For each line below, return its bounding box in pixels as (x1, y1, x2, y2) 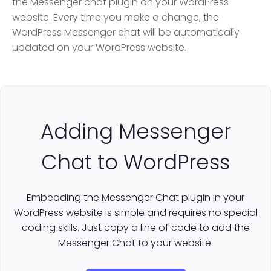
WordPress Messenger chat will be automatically (12, 25, 240, 39)
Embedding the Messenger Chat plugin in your (27, 190, 244, 204)
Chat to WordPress (41, 147, 230, 177)
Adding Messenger (40, 116, 231, 146)
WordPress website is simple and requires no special (13, 205, 258, 220)
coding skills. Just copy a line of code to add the (21, 220, 250, 235)
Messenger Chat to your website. (58, 235, 213, 250)
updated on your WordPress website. (12, 40, 186, 54)
